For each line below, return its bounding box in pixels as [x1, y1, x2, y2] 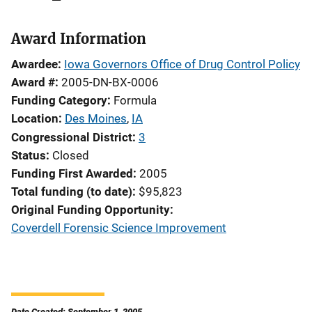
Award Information [11, 30, 146, 47]
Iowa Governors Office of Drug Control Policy [64, 57, 300, 71]
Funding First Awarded [11, 166, 133, 180]
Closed [52, 148, 89, 162]
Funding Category [11, 93, 107, 107]
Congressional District [11, 130, 132, 144]
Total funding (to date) [11, 185, 132, 198]
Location [11, 111, 58, 125]
